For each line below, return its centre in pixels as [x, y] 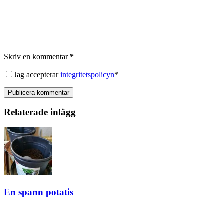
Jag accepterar [37, 74]
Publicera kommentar [39, 92]
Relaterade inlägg [40, 112]
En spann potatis [39, 192]
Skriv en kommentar [36, 56]
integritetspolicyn [87, 74]
